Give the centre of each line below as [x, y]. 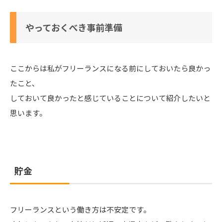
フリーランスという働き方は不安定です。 [80, 210]
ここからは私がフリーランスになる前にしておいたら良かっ [110, 68]
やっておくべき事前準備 [74, 28]
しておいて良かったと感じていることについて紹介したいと [110, 98]
